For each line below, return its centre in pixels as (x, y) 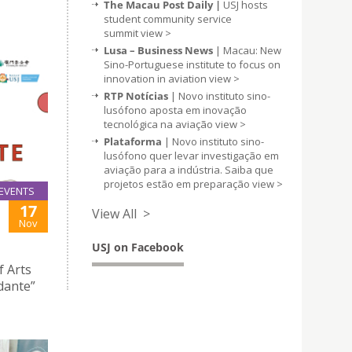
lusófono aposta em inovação (175, 110)
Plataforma (133, 141)
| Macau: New (247, 50)
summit (122, 33)
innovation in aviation (156, 79)
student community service (168, 19)
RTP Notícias (137, 96)
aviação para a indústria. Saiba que (189, 170)
